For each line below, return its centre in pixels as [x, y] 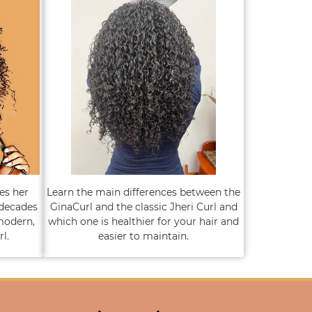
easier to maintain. [144, 236]
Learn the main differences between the [144, 192]
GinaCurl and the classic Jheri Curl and [143, 207]
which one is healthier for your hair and [144, 221]
